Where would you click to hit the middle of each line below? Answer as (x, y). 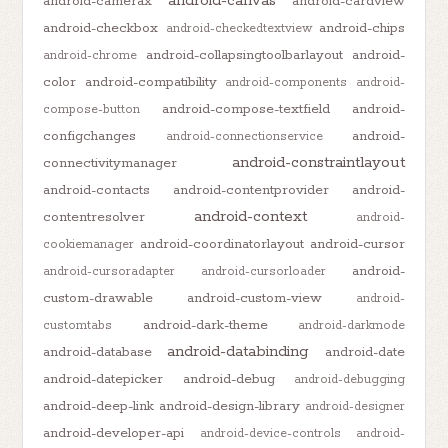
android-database (98, 351)
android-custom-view (254, 297)
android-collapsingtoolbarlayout (244, 54)
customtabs (78, 325)
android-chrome (90, 55)
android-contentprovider (251, 189)
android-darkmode (351, 325)
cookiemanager (89, 244)
